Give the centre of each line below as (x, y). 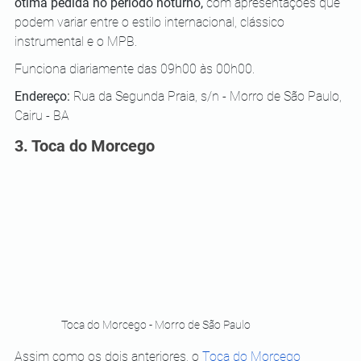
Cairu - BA (42, 116)
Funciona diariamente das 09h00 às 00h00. (135, 69)
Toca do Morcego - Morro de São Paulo (156, 324)
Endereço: (44, 97)
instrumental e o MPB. (77, 42)
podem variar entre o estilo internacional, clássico (151, 23)
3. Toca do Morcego (87, 146)
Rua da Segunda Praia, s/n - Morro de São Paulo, (209, 97)
